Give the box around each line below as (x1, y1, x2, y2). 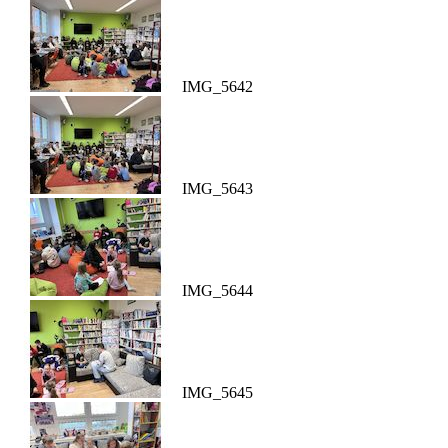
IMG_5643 (182, 180, 253, 198)
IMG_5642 (182, 78, 253, 96)
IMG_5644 (182, 282, 253, 300)
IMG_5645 (182, 384, 253, 402)
